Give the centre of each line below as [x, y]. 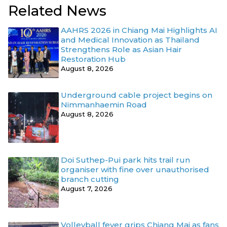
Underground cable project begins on [137, 95]
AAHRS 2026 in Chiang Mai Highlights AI [139, 30]
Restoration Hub [93, 59]
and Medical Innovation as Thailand [130, 40]
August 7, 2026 [87, 188]
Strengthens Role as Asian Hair [121, 49]
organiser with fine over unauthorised [135, 169]
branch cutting [90, 179]
